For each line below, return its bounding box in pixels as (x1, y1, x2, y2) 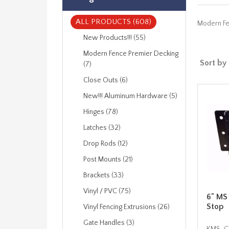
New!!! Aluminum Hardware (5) (83, 92, 177, 100)
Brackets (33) (83, 171, 124, 179)
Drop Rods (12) (83, 140, 128, 148)
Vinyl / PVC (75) (83, 187, 131, 195)
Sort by (200, 58, 226, 67)
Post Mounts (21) (83, 155, 133, 164)
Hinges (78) (83, 108, 118, 116)
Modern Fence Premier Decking (83, 50, 178, 58)
